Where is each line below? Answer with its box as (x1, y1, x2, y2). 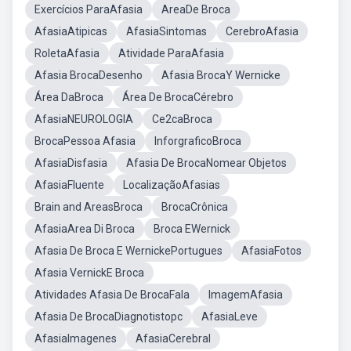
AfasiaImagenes (34, 332, 117, 345)
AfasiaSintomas (126, 25, 207, 38)
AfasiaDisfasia (34, 157, 107, 169)
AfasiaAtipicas (34, 25, 107, 38)
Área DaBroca (34, 91, 103, 103)
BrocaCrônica (161, 201, 228, 213)
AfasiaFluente (34, 179, 104, 191)
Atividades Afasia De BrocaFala (34, 288, 190, 301)
